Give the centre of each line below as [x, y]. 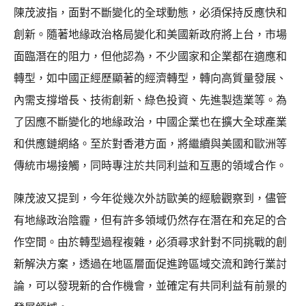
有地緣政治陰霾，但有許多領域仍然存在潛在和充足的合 [150, 220]
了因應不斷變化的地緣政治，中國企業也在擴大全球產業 [150, 122]
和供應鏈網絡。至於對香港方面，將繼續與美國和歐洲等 [150, 143]
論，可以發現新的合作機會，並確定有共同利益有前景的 [150, 286]
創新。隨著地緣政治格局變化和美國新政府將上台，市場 [150, 34]
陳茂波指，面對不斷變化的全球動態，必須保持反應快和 [150, 12]
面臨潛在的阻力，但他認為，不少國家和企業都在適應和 [150, 56]
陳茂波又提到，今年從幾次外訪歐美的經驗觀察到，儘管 [150, 198]
